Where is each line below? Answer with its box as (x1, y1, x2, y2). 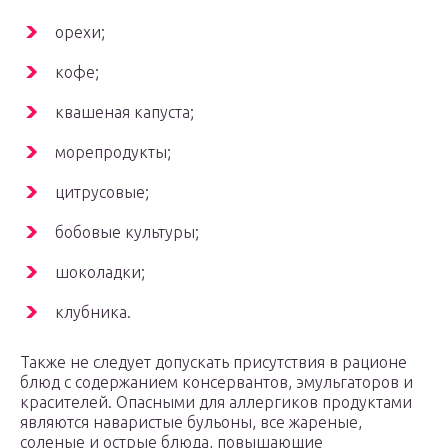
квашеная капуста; (55, 103, 194, 122)
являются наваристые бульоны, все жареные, (20, 413, 362, 432)
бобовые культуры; (55, 223, 199, 242)
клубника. (55, 303, 131, 322)
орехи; (55, 23, 105, 42)
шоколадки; (55, 263, 145, 282)
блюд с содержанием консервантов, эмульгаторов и (20, 373, 413, 392)
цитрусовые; (55, 183, 149, 202)
